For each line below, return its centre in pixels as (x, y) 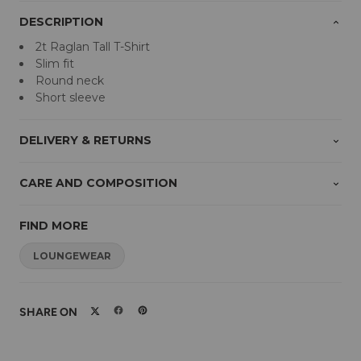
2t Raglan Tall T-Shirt (93, 47)
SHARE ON (48, 312)
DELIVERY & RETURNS (85, 141)
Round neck (70, 81)
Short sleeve (71, 98)
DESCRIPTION (61, 22)
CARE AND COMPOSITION (98, 183)
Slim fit (55, 64)
